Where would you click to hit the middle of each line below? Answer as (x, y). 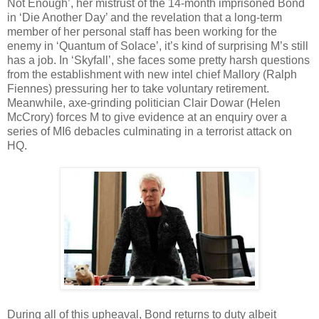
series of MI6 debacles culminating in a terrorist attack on (150, 131)
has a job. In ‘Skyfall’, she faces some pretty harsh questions (158, 60)
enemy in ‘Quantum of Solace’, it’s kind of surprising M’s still (158, 46)
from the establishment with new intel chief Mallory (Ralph (152, 74)
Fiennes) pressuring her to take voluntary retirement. (138, 88)
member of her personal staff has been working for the (142, 31)
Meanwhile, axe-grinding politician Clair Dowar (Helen (144, 103)
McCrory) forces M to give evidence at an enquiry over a (147, 117)
